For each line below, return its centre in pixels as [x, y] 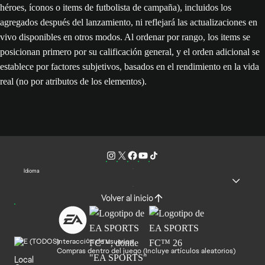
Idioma [32, 171]
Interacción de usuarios [95, 241]
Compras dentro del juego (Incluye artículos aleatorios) [146, 251]
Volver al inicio [127, 198]
